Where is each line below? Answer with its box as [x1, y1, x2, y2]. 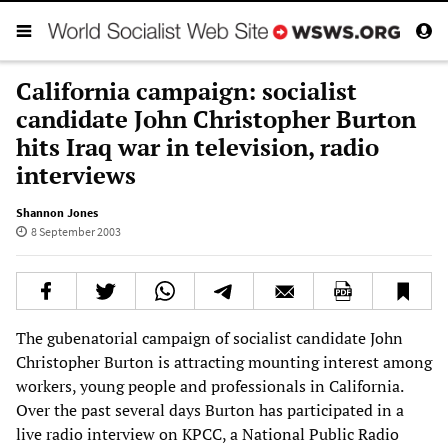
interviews [16, 158, 136, 191]
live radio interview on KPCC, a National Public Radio [16, 422, 399, 445]
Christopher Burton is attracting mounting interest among [16, 350, 432, 373]
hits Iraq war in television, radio [16, 130, 379, 163]
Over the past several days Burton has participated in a [16, 398, 404, 421]
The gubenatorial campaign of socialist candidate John [16, 326, 403, 349]
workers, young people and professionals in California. [16, 374, 403, 397]
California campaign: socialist [16, 74, 357, 107]
